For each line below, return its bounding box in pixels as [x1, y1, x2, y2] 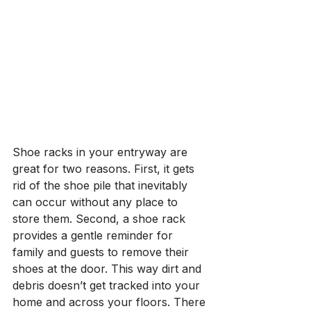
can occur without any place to [12, 195, 181, 210]
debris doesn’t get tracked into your [12, 278, 203, 293]
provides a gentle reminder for [12, 228, 176, 243]
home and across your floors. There [12, 295, 209, 310]
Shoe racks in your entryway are [12, 145, 191, 160]
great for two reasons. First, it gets [12, 162, 198, 176]
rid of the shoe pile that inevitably [12, 178, 191, 193]
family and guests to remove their [12, 245, 192, 260]
